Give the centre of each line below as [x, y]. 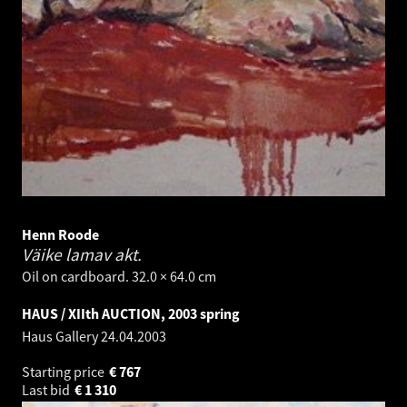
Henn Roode [60, 234]
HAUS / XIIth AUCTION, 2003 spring [131, 313]
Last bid [47, 389]
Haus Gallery [61, 336]
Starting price [65, 371]
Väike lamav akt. [82, 254]
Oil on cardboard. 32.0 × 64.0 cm [119, 276]
